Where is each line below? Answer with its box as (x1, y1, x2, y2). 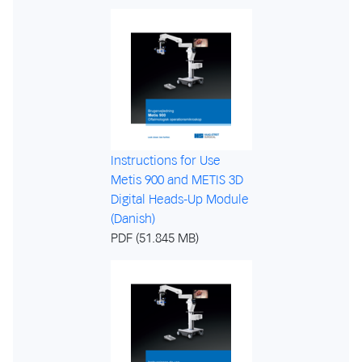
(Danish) (110, 210, 155, 227)
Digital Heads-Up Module (110, 191, 249, 208)
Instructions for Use (110, 152, 221, 169)
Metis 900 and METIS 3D (110, 171, 243, 188)
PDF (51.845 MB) (110, 229, 199, 246)
